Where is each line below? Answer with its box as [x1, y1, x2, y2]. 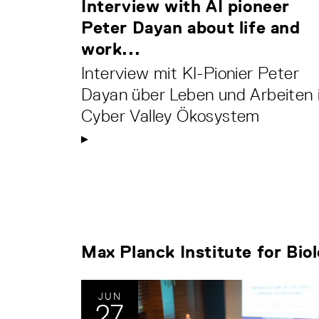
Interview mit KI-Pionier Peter [81, 63, 299, 83]
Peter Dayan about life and [81, 18, 300, 38]
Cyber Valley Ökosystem [81, 106, 260, 126]
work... [81, 39, 141, 59]
